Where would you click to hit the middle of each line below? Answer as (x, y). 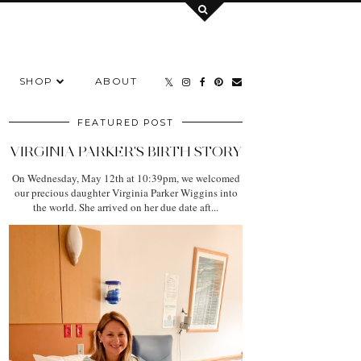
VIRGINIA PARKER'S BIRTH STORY (126, 151)
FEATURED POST (126, 122)
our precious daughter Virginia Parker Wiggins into (126, 192)
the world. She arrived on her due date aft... (126, 207)
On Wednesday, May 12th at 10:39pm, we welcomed (126, 178)
